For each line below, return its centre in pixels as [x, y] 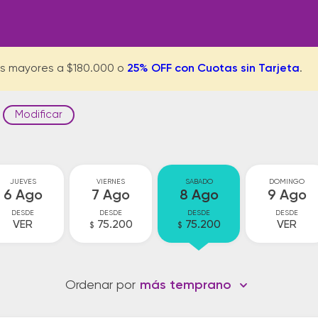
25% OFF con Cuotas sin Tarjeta [213, 69]
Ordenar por [100, 285]
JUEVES [23, 182]
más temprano [186, 285]
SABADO [199, 182]
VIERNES [111, 182]
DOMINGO [287, 182]
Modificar [39, 115]
